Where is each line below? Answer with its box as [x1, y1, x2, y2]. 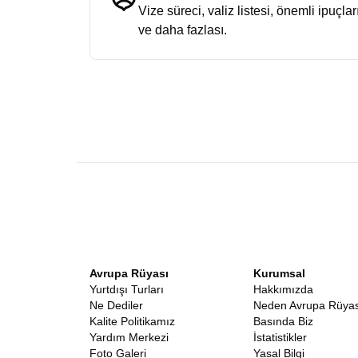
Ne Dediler [89, 299, 143, 312]
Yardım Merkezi [89, 331, 169, 344]
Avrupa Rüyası [89, 267, 169, 280]
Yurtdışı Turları [89, 283, 164, 296]
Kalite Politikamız [89, 315, 175, 328]
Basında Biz [253, 315, 313, 328]
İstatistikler [253, 331, 307, 344]
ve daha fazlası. [138, 23, 227, 37]
